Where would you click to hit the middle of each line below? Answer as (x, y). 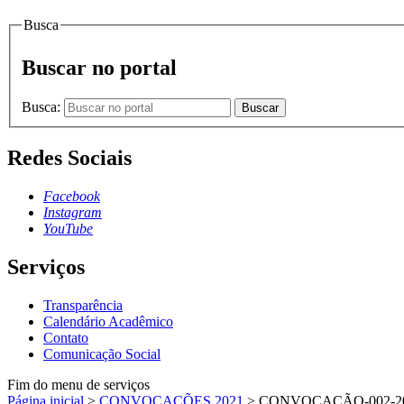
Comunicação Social (102, 353)
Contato (66, 337)
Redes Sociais (69, 157)
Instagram (73, 212)
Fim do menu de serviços (78, 384)
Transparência (83, 305)
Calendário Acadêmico (108, 321)
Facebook (72, 196)
